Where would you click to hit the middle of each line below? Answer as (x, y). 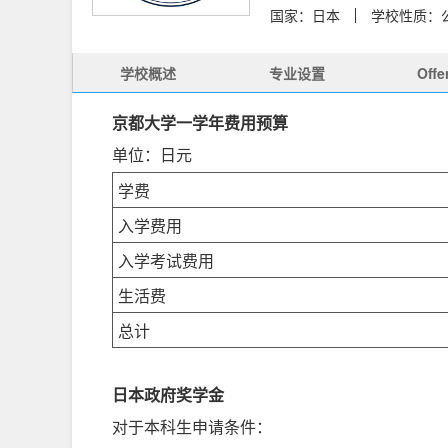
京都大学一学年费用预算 (200, 123)
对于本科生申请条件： (192, 427)
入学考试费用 (166, 260)
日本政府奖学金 (168, 395)
